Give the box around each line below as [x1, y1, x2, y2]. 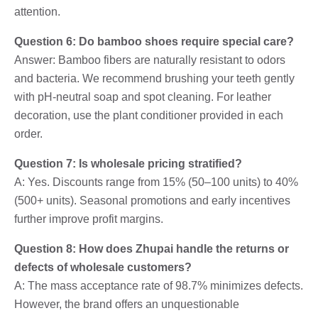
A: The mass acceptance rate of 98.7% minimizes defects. [14, 279, 303, 292]
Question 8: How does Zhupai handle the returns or [14, 242, 289, 255]
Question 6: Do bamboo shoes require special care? [14, 35, 294, 48]
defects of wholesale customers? [14, 261, 192, 273]
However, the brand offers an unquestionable [14, 297, 239, 310]
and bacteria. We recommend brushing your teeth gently [14, 72, 295, 84]
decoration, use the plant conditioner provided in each [14, 109, 283, 121]
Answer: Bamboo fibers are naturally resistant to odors [14, 53, 285, 66]
